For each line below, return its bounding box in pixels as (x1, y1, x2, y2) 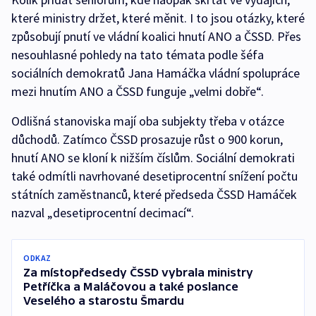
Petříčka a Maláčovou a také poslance (23, 280, 238, 293)
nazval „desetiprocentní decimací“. (11, 205, 194, 221)
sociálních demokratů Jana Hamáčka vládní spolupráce (11, 65, 300, 81)
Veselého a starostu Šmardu (23, 294, 184, 307)
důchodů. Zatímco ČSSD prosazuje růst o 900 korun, (11, 131, 283, 147)
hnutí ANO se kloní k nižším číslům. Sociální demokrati (11, 150, 295, 166)
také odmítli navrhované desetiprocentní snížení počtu (11, 168, 298, 184)
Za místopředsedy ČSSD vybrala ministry (23, 266, 253, 279)
